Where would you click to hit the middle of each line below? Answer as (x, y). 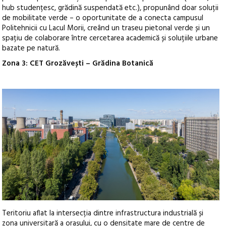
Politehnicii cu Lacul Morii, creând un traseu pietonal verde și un (106, 28)
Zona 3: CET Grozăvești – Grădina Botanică (78, 63)
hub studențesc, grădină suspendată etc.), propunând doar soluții (110, 8)
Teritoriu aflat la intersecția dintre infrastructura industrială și (103, 214)
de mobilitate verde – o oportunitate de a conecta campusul (103, 18)
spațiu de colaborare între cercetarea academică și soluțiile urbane (110, 38)
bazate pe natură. (31, 48)
